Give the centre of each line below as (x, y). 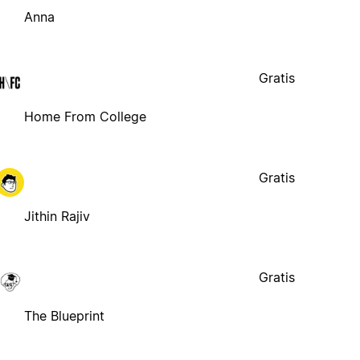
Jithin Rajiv (57, 216)
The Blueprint (65, 315)
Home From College (86, 116)
